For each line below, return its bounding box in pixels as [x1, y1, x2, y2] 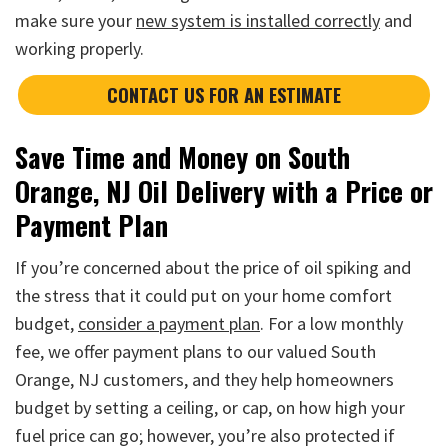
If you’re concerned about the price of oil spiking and [15, 255, 411, 279]
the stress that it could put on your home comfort [15, 283, 392, 307]
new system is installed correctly [136, 8, 380, 32]
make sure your [15, 8, 136, 32]
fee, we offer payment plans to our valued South [15, 339, 376, 363]
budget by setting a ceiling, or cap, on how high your [15, 395, 405, 419]
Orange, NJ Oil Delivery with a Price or [15, 170, 433, 211]
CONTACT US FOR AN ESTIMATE [107, 80, 341, 108]
